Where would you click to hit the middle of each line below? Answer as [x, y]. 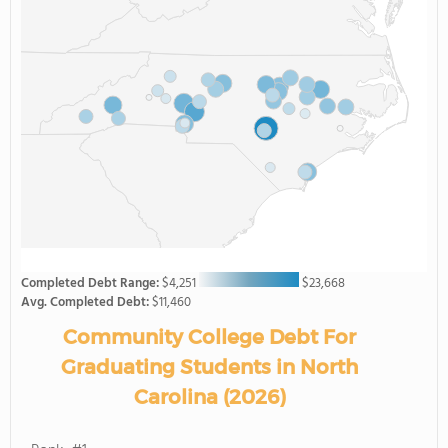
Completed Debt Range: [91, 283]
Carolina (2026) [209, 397]
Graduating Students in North [210, 367]
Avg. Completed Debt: [86, 302]
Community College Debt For [210, 337]
